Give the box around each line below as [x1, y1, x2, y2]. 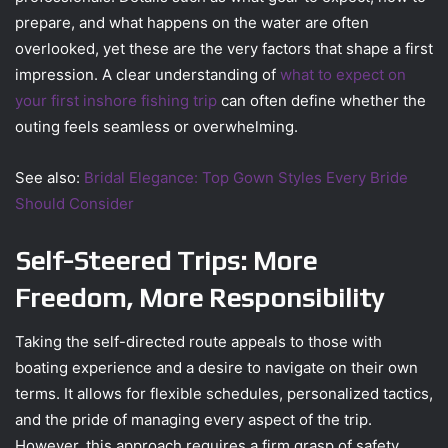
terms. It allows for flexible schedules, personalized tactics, [15, 384, 433, 404]
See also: [15, 167, 84, 187]
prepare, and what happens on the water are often [15, 12, 369, 32]
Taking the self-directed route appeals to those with [15, 332, 382, 352]
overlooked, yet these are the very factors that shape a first [15, 38, 433, 58]
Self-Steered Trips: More [15, 244, 317, 276]
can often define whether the [217, 90, 426, 110]
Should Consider [15, 193, 134, 213]
